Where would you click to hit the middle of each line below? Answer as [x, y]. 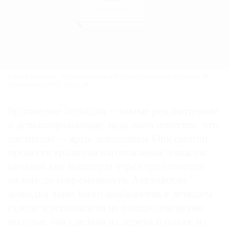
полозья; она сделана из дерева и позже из [107, 222]
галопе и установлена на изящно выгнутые [106, 209]
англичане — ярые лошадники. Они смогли [108, 140]
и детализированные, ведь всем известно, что [113, 126]
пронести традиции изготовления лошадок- [109, 153]
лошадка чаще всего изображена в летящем [110, 195]
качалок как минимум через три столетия [106, 167]
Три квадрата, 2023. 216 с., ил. [49, 86]
